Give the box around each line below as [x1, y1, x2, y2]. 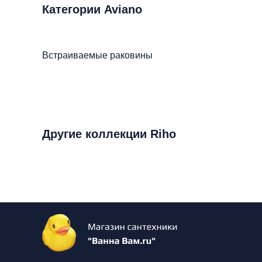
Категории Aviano [42, 3, 142, 16]
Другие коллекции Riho [42, 127, 176, 140]
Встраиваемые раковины [42, 50, 153, 60]
